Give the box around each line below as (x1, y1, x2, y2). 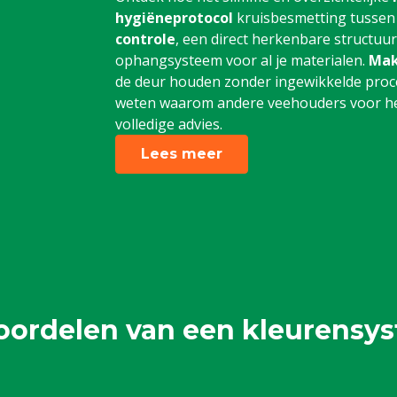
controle (114, 29, 175, 49)
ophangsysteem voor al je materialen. (114, 51, 369, 70)
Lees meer (140, 145, 222, 162)
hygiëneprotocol (114, 8, 233, 27)
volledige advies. (114, 114, 222, 134)
